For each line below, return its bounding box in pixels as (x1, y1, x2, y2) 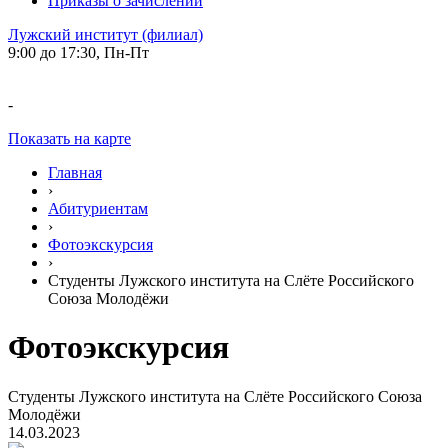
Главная (48, 164, 102, 181)
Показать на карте (8, 130, 131, 147)
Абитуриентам (48, 200, 148, 217)
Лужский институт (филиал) (8, 26, 203, 43)
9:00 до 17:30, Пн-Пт (8, 44, 149, 61)
